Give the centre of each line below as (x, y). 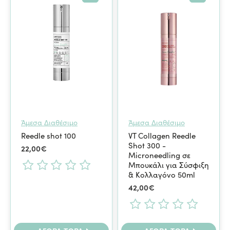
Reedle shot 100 (49, 135)
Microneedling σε (159, 155)
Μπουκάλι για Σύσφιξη (168, 165)
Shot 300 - (147, 145)
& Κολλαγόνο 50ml (161, 174)
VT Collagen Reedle (162, 135)
